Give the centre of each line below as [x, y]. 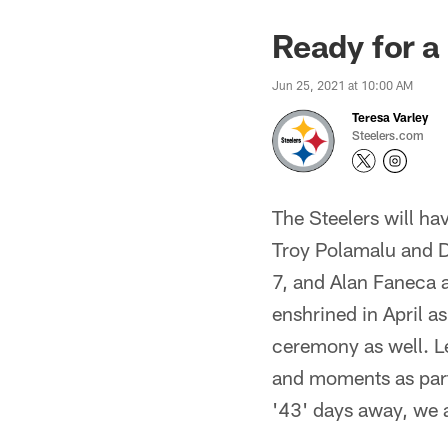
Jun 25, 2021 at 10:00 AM [342, 85]
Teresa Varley [390, 117]
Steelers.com [388, 135]
